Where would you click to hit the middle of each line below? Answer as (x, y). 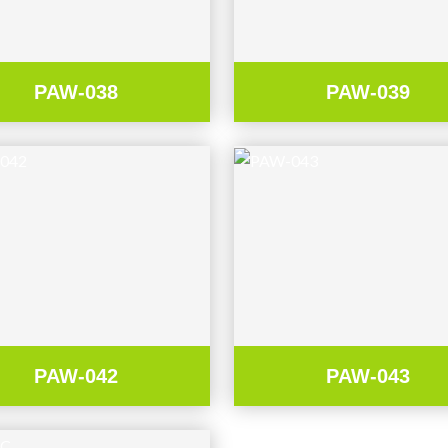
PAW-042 (76, 376)
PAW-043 (367, 376)
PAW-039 (367, 91)
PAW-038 (76, 91)
